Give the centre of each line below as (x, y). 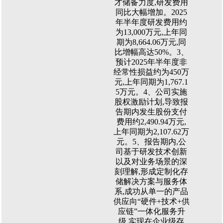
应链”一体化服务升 (151, 211)
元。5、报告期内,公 (151, 142)
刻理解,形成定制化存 (151, 171)
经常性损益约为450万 (151, 72)
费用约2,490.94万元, (151, 122)
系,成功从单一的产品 (151, 191)
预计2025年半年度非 (151, 62)
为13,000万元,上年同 (151, 32)
